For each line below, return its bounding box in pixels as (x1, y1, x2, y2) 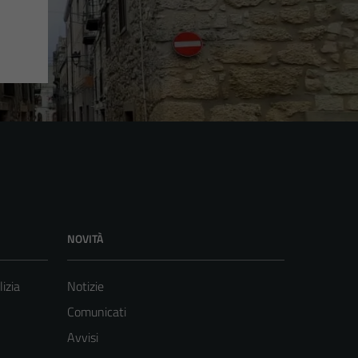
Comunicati (67, 302, 126, 322)
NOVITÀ (67, 230, 103, 248)
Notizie (67, 276, 104, 296)
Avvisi (67, 328, 98, 348)
